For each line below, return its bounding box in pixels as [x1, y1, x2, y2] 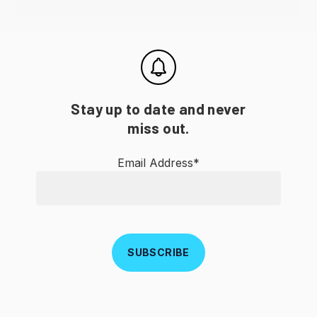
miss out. [127, 118, 190, 137]
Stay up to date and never [71, 99, 246, 117]
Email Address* [117, 155, 200, 170]
